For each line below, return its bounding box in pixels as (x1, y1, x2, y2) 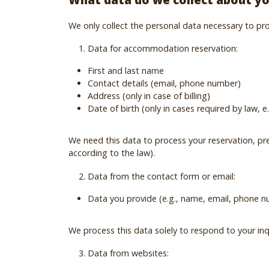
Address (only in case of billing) (88, 90, 210, 102)
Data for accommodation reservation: (88, 43, 238, 55)
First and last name (88, 65, 164, 77)
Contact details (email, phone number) (88, 77, 241, 89)
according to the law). (68, 147, 155, 159)
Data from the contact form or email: (88, 170, 235, 182)
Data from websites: (88, 247, 169, 259)
